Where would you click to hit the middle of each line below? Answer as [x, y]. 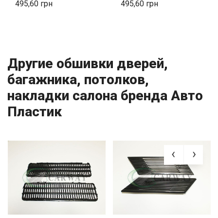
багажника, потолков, [78, 80]
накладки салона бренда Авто [105, 96]
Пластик [35, 112]
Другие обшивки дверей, [88, 64]
